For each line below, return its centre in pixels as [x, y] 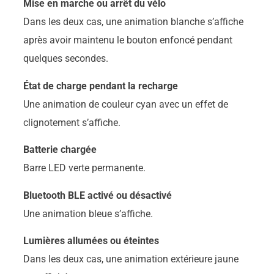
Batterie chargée [60, 150]
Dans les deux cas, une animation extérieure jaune [131, 259]
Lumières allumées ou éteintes [91, 240]
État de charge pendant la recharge [100, 86]
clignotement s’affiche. [72, 122]
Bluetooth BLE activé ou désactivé [97, 195]
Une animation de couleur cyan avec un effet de [125, 104]
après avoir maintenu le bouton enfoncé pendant [128, 40]
